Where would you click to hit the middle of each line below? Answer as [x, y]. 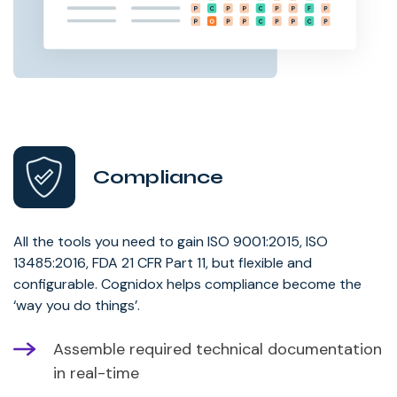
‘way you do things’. [77, 305]
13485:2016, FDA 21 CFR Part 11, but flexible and [163, 262]
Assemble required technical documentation [217, 349]
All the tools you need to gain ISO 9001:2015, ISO [171, 241]
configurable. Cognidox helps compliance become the [187, 284]
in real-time [96, 373]
